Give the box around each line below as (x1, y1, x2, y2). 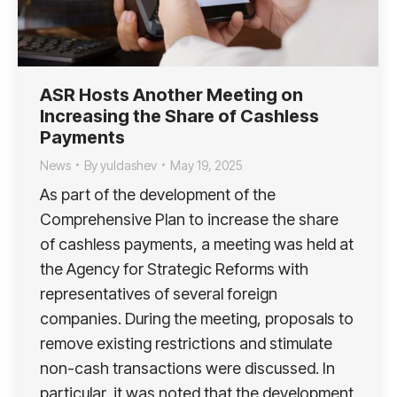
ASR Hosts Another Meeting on (40, 83, 303, 105)
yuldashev (100, 157, 157, 173)
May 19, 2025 (170, 157, 243, 173)
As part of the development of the (40, 184, 276, 204)
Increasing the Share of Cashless (40, 105, 319, 127)
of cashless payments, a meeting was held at (40, 234, 354, 253)
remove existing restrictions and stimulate (40, 333, 332, 353)
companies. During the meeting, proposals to (40, 308, 354, 328)
